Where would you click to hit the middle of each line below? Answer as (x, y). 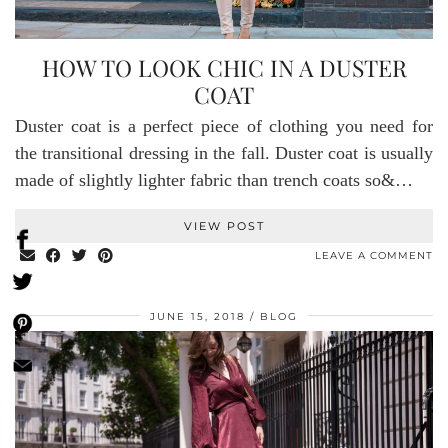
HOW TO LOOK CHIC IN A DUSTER (224, 67)
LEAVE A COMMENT (374, 255)
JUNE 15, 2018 (197, 316)
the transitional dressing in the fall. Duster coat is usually (224, 152)
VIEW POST (224, 225)
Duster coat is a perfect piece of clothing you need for (224, 125)
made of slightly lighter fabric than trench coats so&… (214, 179)
